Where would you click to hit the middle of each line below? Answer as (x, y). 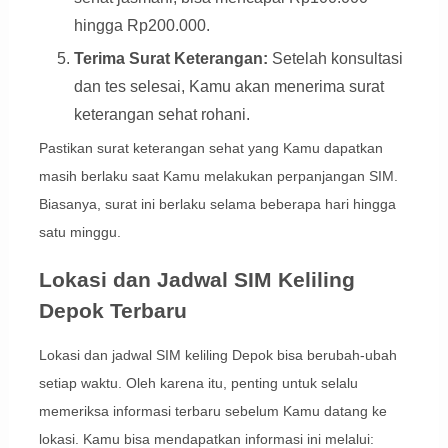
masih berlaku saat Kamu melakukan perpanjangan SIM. (218, 176)
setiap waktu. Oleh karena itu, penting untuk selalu (198, 383)
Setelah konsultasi (335, 59)
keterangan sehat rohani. (161, 115)
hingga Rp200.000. (141, 26)
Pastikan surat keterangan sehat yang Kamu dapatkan (210, 148)
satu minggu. (79, 232)
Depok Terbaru (112, 311)
